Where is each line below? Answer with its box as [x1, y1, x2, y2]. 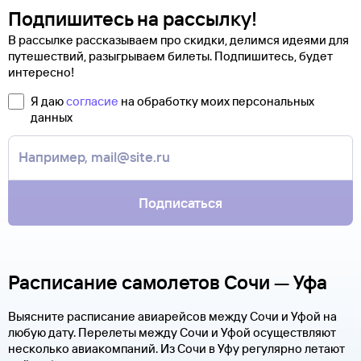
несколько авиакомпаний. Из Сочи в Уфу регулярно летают [8, 341, 345, 357]
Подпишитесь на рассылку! [8, 6, 257, 31]
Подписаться [139, 194, 222, 212]
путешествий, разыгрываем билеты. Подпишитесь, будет [8, 48, 333, 64]
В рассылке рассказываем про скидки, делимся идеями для [8, 32, 349, 48]
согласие [66, 93, 118, 110]
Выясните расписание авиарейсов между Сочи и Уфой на [8, 309, 337, 325]
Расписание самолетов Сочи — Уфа [8, 270, 327, 295]
